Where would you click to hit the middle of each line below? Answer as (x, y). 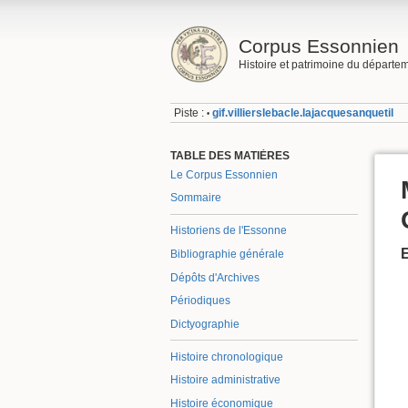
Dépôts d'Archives (215, 277)
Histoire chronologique (227, 357)
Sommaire (196, 198)
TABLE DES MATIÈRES (230, 155)
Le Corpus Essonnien (224, 174)
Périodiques (200, 301)
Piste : (189, 113)
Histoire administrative (225, 380)
